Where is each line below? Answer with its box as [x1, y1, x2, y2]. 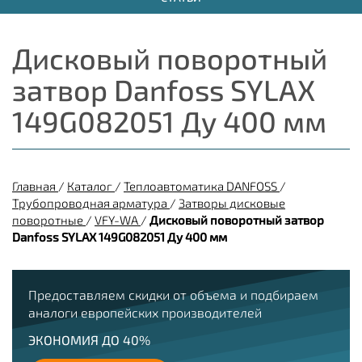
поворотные [12, 213, 83, 227]
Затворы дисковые [179, 196, 285, 210]
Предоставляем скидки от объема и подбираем [28, 287, 318, 302]
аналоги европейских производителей [28, 305, 262, 320]
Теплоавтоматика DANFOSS [124, 179, 277, 193]
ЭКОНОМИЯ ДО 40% [28, 332, 150, 347]
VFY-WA [95, 213, 138, 227]
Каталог [67, 179, 112, 193]
